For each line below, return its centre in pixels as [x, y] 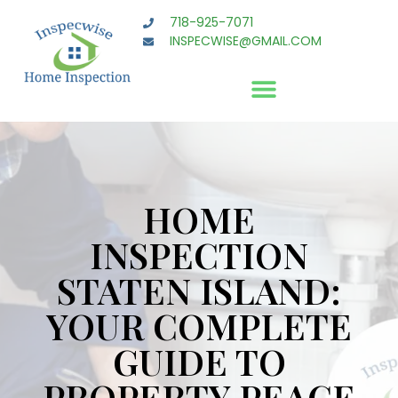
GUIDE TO [199, 361]
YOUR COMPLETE [199, 325]
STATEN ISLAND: [199, 290]
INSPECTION [199, 254]
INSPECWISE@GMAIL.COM [246, 41]
